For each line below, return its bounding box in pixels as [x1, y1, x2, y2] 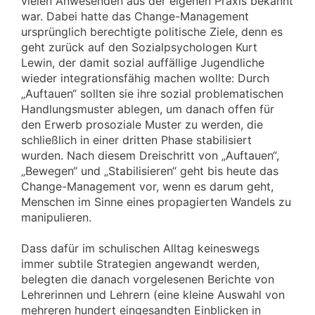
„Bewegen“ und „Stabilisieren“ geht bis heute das [21, 163, 278, 178]
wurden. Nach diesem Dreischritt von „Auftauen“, [21, 148, 279, 162]
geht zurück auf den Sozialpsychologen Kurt [21, 39, 257, 54]
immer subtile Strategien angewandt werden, [21, 257, 259, 271]
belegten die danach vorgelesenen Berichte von [21, 272, 274, 287]
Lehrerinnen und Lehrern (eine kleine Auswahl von [21, 288, 285, 302]
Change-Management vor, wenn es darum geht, [21, 179, 274, 193]
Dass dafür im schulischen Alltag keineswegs [21, 241, 259, 256]
